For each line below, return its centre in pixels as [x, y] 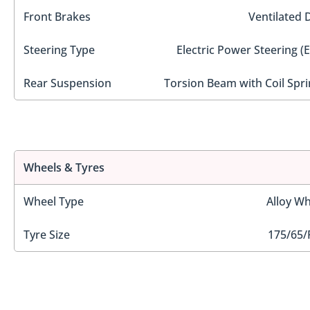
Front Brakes [57, 16]
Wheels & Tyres [64, 168]
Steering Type [59, 49]
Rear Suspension [67, 83]
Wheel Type [54, 202]
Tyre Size [47, 235]
